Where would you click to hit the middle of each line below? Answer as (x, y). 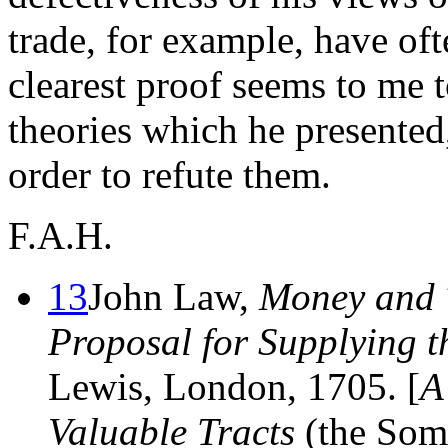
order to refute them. (169, 174)
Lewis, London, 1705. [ (234, 386)
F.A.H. (60, 235)
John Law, (173, 296)
